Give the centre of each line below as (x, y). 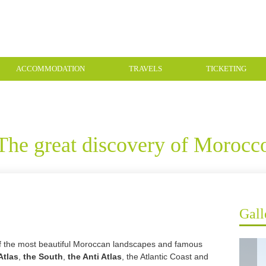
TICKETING (226, 69)
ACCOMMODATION (50, 69)
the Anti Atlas (95, 256)
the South (43, 256)
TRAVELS (145, 69)
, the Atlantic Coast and (165, 256)
